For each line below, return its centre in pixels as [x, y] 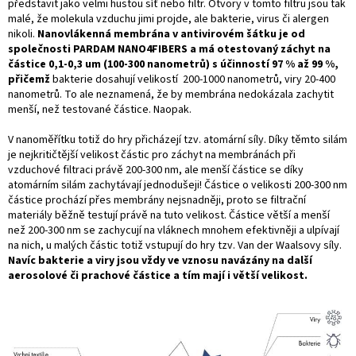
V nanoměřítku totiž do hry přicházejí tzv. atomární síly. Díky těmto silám [178, 139]
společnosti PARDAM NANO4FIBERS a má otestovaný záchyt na [169, 49]
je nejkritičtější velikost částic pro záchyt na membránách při [152, 155]
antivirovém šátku [228, 34]
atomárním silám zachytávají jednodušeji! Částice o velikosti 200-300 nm [178, 185]
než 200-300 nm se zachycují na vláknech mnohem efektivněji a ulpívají [174, 230]
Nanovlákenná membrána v [109, 34]
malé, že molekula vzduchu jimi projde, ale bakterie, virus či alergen [168, 19]
